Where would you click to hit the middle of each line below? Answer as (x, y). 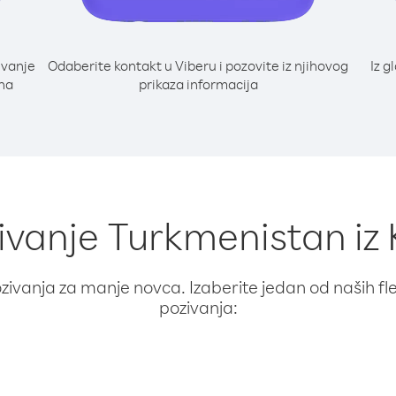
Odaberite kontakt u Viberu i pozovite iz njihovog (198, 65)
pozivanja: (198, 307)
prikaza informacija (198, 84)
